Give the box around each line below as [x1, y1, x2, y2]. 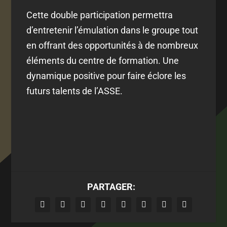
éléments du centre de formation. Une [26, 55, 179, 66]
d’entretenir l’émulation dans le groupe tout [26, 25, 199, 36]
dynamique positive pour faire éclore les [26, 70, 186, 82]
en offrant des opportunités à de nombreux [26, 40, 199, 51]
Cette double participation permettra [26, 10, 173, 21]
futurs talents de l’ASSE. [26, 86, 123, 97]
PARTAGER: [87, 181, 135, 192]
